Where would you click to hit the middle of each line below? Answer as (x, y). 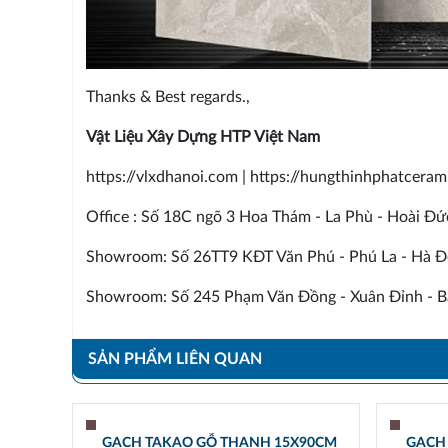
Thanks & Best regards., (167, 97)
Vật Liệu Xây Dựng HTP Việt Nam (202, 137)
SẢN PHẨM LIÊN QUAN (175, 359)
